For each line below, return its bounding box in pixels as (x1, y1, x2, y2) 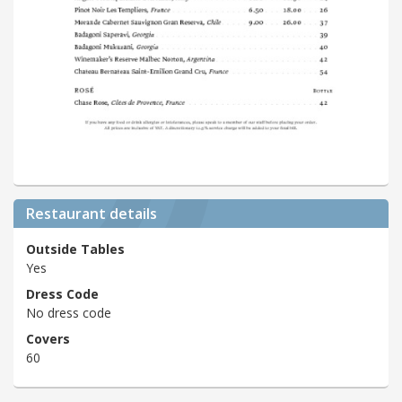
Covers (26, 329, 70, 347)
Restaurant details (26, 204, 157, 223)
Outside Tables (26, 240, 125, 258)
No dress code (26, 304, 111, 322)
